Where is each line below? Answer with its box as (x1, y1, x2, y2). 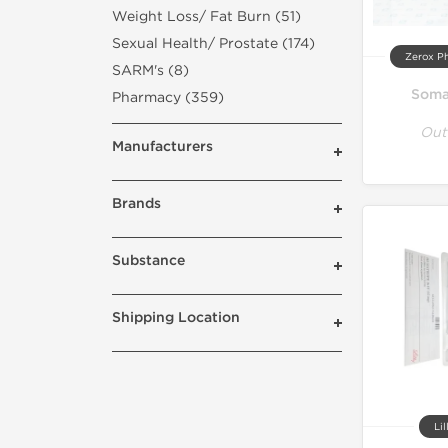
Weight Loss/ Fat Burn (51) (112, 8, 301, 25)
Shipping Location (112, 309, 240, 326)
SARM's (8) (112, 62, 189, 79)
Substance (112, 252, 185, 269)
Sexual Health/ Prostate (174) (112, 35, 315, 52)
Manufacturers (112, 138, 213, 155)
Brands (112, 195, 161, 212)
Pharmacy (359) (112, 89, 224, 106)
